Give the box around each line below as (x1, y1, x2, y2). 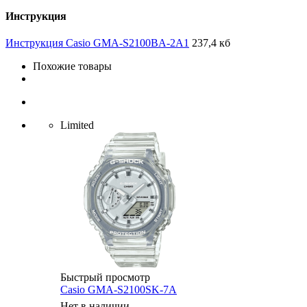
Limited (60, 119, 94, 131)
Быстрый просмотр (60, 271, 150, 283)
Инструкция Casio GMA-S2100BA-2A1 (5, 36, 189, 49)
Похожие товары (33, 60, 112, 72)
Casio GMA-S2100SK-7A (60, 283, 177, 295)
